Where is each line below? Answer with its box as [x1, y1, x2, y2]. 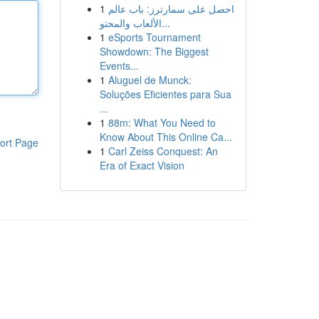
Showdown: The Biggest [99, 44, 209, 58]
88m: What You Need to [108, 115, 216, 130]
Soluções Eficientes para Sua [99, 87, 231, 101]
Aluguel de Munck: [108, 73, 192, 87]
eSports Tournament [108, 30, 201, 44]
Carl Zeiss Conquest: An [108, 144, 218, 158]
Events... [99, 58, 139, 73]
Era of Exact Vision [99, 158, 184, 172]
